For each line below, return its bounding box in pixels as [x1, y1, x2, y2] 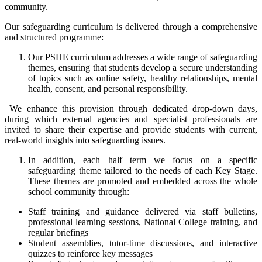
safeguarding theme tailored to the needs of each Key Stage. [28, 165, 257, 175]
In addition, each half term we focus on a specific [28, 154, 257, 165]
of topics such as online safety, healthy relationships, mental [28, 73, 257, 83]
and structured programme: [5, 32, 104, 42]
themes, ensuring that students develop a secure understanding [28, 62, 257, 73]
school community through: [28, 186, 129, 196]
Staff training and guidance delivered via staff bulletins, [28, 206, 257, 216]
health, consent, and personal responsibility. [28, 83, 188, 94]
